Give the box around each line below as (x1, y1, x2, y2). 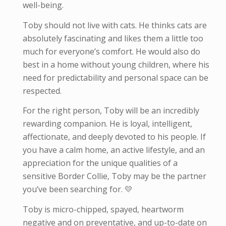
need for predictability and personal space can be (22, 72, 208, 83)
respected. (22, 85, 62, 96)
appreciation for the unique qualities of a (22, 157, 178, 169)
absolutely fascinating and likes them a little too (22, 32, 203, 44)
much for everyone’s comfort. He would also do (22, 45, 200, 57)
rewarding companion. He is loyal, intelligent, (22, 118, 192, 130)
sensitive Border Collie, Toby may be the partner (22, 171, 206, 182)
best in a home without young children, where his (22, 59, 209, 70)
